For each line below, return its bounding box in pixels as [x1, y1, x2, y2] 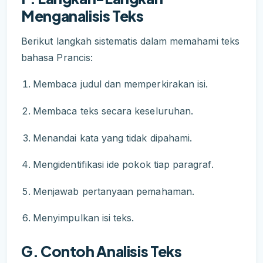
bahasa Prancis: [21, 51, 93, 63]
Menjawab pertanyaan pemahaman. [33, 185, 194, 197]
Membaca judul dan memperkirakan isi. [33, 78, 208, 90]
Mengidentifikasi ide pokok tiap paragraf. [33, 159, 214, 171]
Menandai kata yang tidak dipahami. [33, 131, 193, 144]
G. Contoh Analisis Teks [21, 241, 182, 261]
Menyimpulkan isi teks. [33, 212, 134, 224]
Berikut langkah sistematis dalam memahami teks [21, 35, 240, 47]
